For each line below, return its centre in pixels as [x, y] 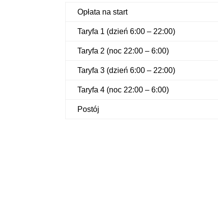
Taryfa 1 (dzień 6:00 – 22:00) [127, 32]
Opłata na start [103, 12]
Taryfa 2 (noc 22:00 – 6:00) [123, 51]
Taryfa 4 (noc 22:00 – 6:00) [123, 90]
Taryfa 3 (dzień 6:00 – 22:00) [127, 71]
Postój [89, 109]
